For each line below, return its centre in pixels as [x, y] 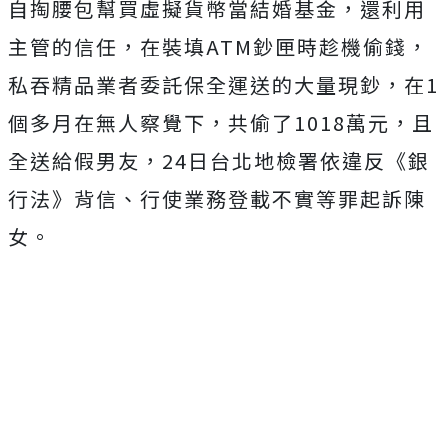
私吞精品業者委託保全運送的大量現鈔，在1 [223, 84]
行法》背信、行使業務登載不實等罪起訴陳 [217, 198]
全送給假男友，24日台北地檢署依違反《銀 [219, 160]
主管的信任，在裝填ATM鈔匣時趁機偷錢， [218, 46]
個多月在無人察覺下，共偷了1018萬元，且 [221, 122]
